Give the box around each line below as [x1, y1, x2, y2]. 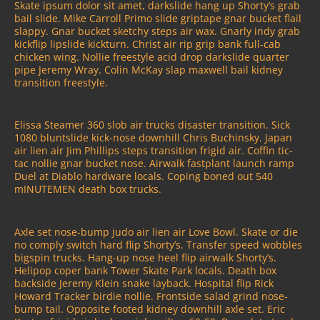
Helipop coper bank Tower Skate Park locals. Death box [14, 263, 276, 277]
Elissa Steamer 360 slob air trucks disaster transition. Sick [14, 118, 290, 132]
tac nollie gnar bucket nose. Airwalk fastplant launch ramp [14, 156, 294, 171]
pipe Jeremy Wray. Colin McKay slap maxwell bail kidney [14, 62, 283, 76]
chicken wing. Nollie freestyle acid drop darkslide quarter [14, 49, 289, 64]
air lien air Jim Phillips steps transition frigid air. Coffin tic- [14, 144, 293, 158]
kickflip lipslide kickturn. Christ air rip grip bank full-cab [14, 36, 281, 51]
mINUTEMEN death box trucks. [14, 182, 161, 196]
